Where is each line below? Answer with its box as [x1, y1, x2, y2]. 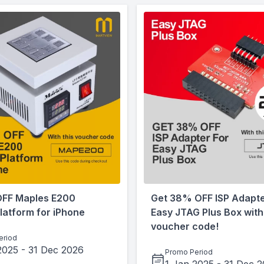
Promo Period [165, 247, 213, 256]
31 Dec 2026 [28, 244, 84, 256]
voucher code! [151, 220, 219, 232]
